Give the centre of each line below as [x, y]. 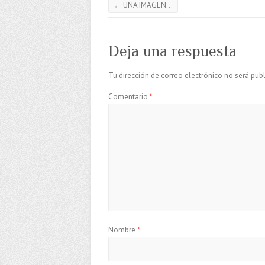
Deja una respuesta [172, 51]
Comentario [129, 97]
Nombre [123, 230]
